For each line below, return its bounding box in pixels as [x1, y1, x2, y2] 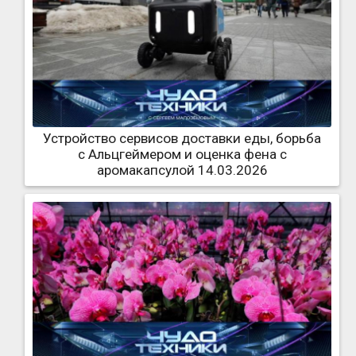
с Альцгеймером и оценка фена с [77, 145, 287, 162]
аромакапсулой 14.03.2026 [96, 161, 268, 178]
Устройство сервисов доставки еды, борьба [43, 130, 321, 146]
